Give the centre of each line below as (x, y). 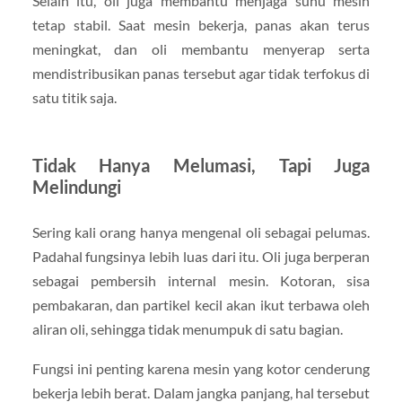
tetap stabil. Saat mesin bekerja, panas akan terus (201, 25)
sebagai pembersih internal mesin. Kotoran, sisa (201, 281)
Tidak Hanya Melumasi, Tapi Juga (201, 166)
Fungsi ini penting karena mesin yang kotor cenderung (201, 368)
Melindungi (76, 187)
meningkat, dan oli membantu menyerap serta (201, 49)
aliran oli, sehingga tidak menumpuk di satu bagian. (187, 329)
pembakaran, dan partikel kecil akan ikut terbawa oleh (201, 305)
